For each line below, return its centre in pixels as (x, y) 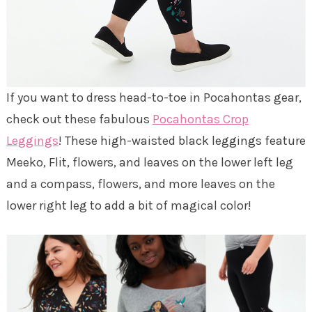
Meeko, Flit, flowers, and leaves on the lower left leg (149, 163)
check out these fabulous (79, 119)
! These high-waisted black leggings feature (182, 141)
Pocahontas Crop (200, 119)
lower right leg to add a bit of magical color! (128, 206)
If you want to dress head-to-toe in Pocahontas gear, (154, 98)
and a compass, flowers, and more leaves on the (140, 184)
